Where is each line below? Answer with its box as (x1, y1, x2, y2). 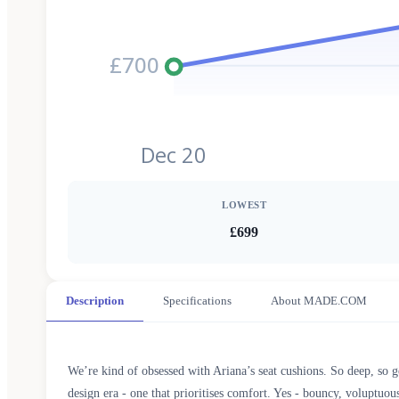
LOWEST (221, 199, 267, 210)
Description (66, 294, 124, 307)
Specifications (163, 294, 232, 307)
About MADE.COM (271, 294, 367, 307)
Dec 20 (141, 141, 208, 170)
